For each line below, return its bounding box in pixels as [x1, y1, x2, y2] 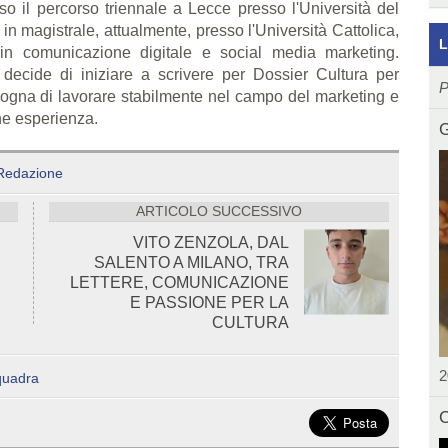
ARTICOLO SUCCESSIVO [136, 203, 302, 219]
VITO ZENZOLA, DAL [133, 233, 289, 251]
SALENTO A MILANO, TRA [94, 253, 289, 271]
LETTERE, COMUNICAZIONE [70, 273, 289, 291]
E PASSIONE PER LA [130, 293, 289, 311]
